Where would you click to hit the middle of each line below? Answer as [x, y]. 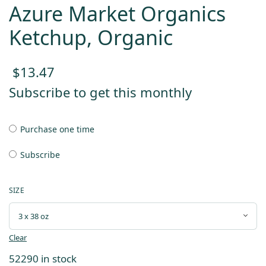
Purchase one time [58, 129]
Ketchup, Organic [91, 37]
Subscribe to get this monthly [101, 92]
